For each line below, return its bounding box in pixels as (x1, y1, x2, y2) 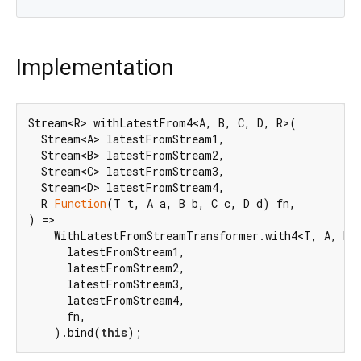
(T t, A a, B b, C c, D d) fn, (106, 195, 296, 211)
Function (54, 195, 106, 211)
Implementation (16, 54, 173, 81)
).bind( (28, 324, 101, 340)
